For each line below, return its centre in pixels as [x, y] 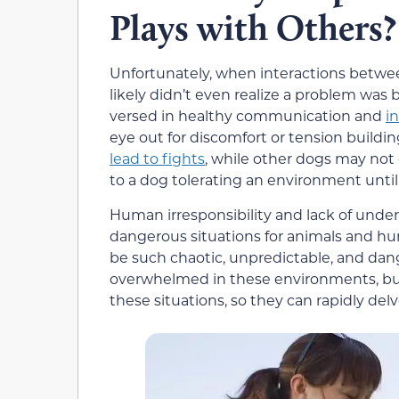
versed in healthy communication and [248, 116]
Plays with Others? [253, 28]
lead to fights [157, 159]
